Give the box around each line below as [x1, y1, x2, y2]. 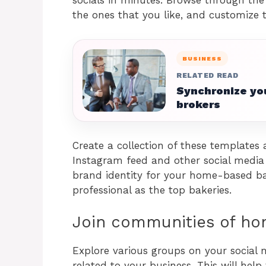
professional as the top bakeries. [72, 183, 232, 196]
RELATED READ [176, 71, 239, 80]
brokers [176, 97, 220, 110]
